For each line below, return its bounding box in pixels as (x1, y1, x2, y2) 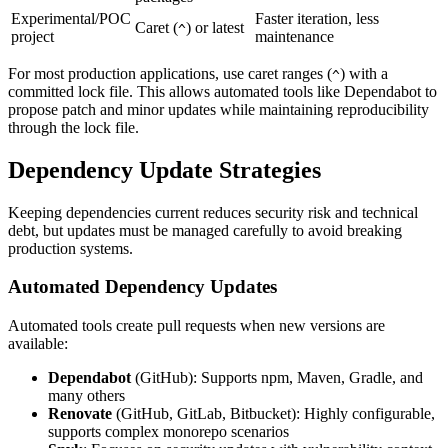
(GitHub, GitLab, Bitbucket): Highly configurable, (112, 405, 435, 422)
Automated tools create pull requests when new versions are (8, 317, 385, 334)
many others (48, 387, 125, 404)
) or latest (186, 18, 244, 36)
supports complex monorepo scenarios (48, 423, 289, 440)
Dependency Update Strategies (8, 156, 321, 183)
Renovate (48, 405, 112, 422)
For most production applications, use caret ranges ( (8, 64, 332, 82)
